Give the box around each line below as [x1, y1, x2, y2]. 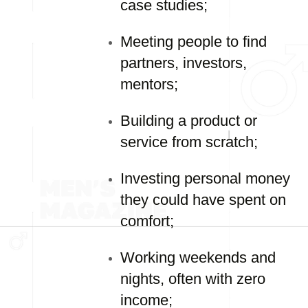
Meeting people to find [120, 33, 267, 50]
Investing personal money [120, 170, 290, 187]
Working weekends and [120, 249, 276, 266]
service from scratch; [120, 133, 258, 151]
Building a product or [120, 112, 257, 129]
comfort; [120, 212, 174, 230]
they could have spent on [120, 191, 286, 208]
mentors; [120, 76, 178, 93]
